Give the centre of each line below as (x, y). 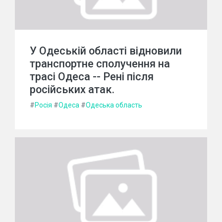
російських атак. (72, 89)
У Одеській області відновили (106, 51)
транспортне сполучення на (100, 63)
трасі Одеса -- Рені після (92, 76)
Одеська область (114, 105)
